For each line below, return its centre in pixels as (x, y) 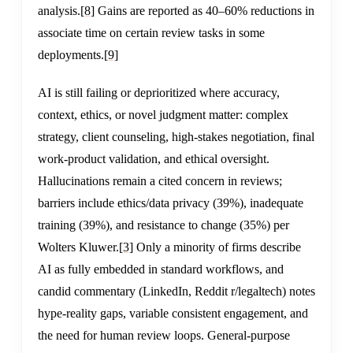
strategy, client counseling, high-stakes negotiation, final (176, 137)
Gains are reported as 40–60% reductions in (204, 11)
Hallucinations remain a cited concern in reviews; (160, 181)
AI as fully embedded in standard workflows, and (161, 269)
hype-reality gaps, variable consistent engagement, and (173, 314)
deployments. (71, 55)
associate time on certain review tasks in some (151, 33)
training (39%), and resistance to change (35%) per (163, 225)
